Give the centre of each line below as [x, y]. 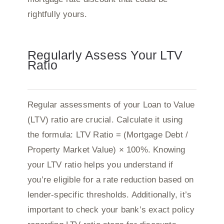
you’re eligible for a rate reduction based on [110, 179]
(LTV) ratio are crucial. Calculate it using [105, 119]
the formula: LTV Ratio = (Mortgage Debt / [108, 134]
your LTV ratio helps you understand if [100, 164]
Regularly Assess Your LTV [105, 55]
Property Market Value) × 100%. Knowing [106, 149]
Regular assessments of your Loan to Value [111, 104]
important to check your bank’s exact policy [111, 209]
